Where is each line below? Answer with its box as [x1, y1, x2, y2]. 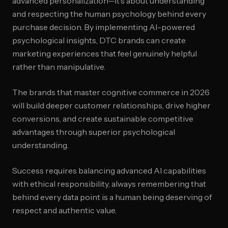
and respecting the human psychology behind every [12, 9, 206, 19]
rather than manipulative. [12, 62, 105, 72]
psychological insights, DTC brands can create [12, 35, 186, 45]
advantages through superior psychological [12, 127, 175, 137]
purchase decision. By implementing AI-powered [12, 22, 195, 32]
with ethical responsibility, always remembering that [12, 179, 206, 189]
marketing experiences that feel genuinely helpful [12, 48, 197, 59]
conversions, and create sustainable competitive [12, 113, 193, 124]
